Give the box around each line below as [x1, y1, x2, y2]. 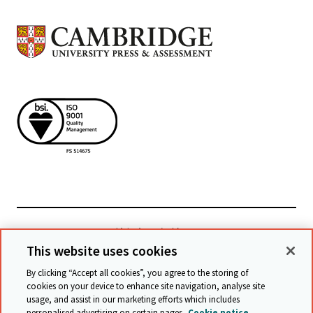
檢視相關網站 [114, 226, 182, 241]
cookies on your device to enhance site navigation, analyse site [27, 280, 265, 292]
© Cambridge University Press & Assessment [38, 292, 252, 307]
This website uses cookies [27, 242, 178, 259]
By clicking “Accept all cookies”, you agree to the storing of [27, 267, 249, 279]
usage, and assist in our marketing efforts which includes [27, 293, 240, 305]
